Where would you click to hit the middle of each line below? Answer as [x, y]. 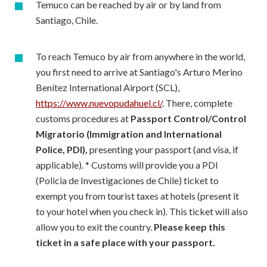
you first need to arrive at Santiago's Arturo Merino [139, 72]
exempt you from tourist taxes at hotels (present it [137, 196]
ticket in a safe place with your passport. [125, 242]
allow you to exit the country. [95, 227]
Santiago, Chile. [67, 20]
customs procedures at [83, 118]
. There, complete [197, 103]
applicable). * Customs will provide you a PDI [127, 165]
